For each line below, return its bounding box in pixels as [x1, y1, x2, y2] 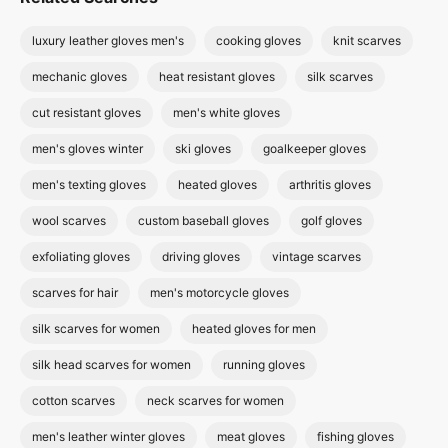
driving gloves [162, 249, 240, 264]
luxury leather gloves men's [32, 33, 184, 48]
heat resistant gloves [159, 69, 275, 84]
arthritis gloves [289, 177, 371, 192]
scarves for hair [32, 285, 118, 300]
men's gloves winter [32, 141, 143, 156]
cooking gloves [216, 33, 301, 48]
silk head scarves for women [32, 357, 191, 372]
